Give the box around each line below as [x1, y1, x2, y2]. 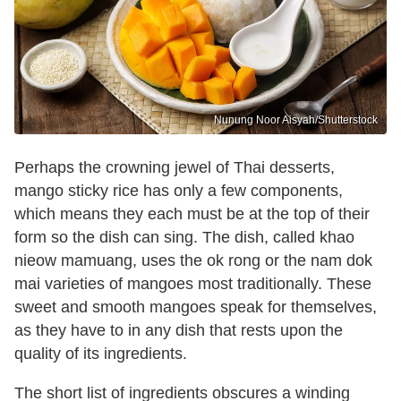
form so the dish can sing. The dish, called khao [14, 227, 354, 246]
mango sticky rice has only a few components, [14, 181, 343, 200]
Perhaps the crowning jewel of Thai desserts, [14, 158, 335, 176]
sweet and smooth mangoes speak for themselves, [14, 297, 377, 316]
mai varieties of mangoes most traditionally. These [14, 274, 371, 293]
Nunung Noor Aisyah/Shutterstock [214, 113, 378, 126]
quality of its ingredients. [14, 344, 187, 363]
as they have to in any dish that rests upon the [14, 320, 343, 339]
